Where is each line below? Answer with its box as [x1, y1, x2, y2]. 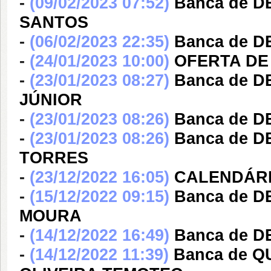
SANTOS [19, 13, 88, 31]
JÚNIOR [19, 91, 82, 109]
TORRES [19, 149, 88, 167]
